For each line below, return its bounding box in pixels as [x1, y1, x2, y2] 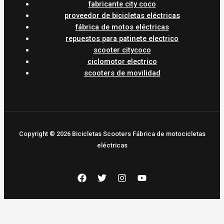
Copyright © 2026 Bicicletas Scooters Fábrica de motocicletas [18, 129, 205, 137]
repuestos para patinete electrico [65, 33, 178, 43]
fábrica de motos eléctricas [75, 22, 169, 31]
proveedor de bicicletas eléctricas [64, 10, 180, 20]
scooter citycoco [93, 45, 151, 54]
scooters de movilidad [83, 68, 160, 77]
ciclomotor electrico [87, 56, 157, 66]
